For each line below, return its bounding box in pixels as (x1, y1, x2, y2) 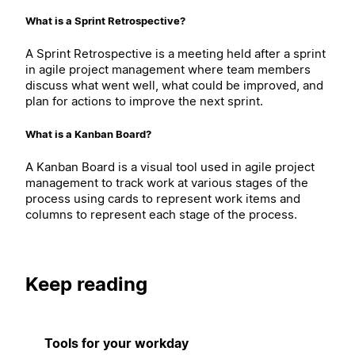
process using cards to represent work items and (25, 191, 300, 207)
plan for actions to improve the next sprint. (25, 93, 263, 109)
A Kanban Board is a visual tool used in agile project (25, 159, 315, 175)
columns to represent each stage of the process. (25, 207, 297, 223)
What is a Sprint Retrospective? (25, 13, 185, 27)
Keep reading (25, 273, 147, 296)
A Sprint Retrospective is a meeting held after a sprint (25, 45, 326, 61)
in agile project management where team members (25, 61, 311, 77)
